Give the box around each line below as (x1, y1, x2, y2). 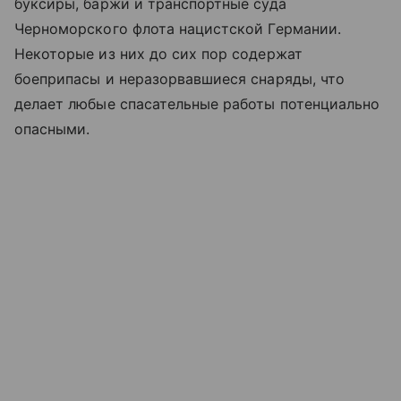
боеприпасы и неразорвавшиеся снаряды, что (14, 70, 345, 89)
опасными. (14, 120, 90, 139)
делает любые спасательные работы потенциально (14, 95, 380, 114)
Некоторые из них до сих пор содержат (14, 45, 303, 64)
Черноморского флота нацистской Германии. (14, 20, 341, 38)
